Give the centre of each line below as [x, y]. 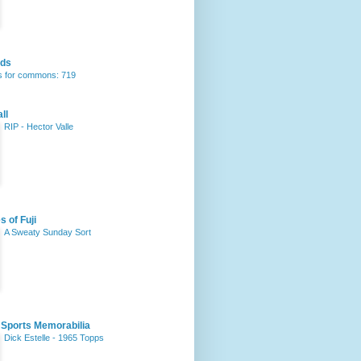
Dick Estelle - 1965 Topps [54, 338]
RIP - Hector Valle [39, 127]
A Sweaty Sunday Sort [48, 232]
